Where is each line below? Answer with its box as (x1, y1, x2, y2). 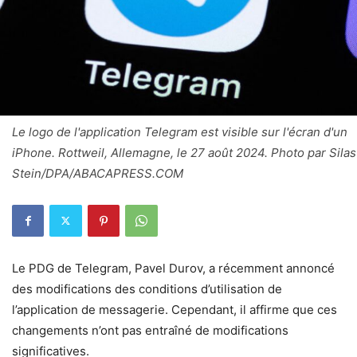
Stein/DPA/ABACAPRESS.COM (12, 165, 183, 181)
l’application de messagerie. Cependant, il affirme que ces (12, 301, 337, 317)
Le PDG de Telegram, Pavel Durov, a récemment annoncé (12, 260, 335, 276)
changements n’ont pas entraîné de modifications (12, 322, 288, 338)
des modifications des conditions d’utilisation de (12, 280, 282, 296)
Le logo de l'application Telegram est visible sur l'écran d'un (12, 124, 347, 139)
